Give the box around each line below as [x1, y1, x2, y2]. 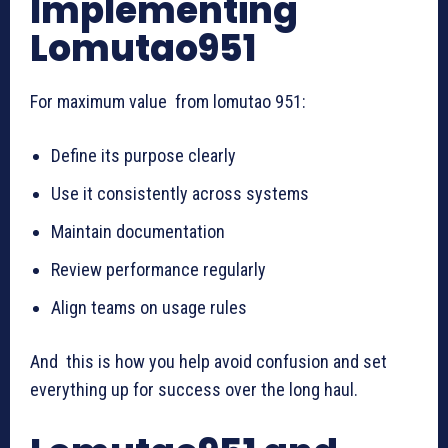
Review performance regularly [51, 258, 266, 280]
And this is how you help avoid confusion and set [30, 350, 387, 372]
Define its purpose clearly [51, 144, 236, 166]
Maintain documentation [51, 220, 225, 242]
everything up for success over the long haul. [30, 378, 358, 400]
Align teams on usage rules [51, 296, 247, 318]
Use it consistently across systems [51, 182, 309, 204]
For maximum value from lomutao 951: [30, 90, 306, 112]
